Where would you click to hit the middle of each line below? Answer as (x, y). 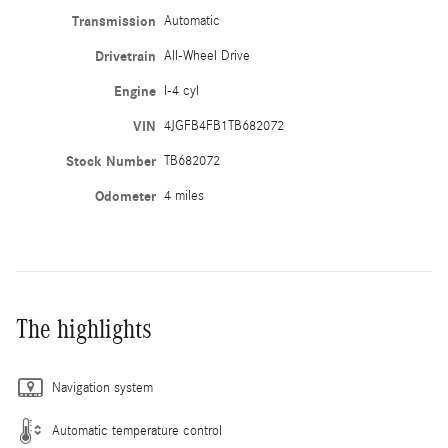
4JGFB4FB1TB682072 (223, 125)
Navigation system (102, 387)
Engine (134, 91)
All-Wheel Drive (206, 55)
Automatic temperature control (137, 430)
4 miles (183, 195)
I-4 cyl (181, 90)
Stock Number (110, 161)
